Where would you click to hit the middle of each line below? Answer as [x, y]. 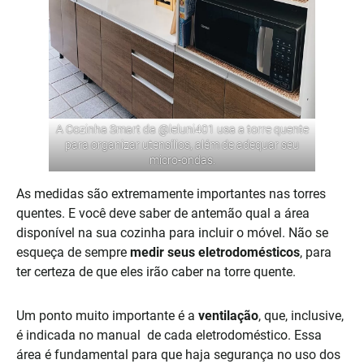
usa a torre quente [261, 129]
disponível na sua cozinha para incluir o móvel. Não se [172, 232]
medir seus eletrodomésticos [215, 252]
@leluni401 [186, 129]
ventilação [228, 315]
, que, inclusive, [301, 315]
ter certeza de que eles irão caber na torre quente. [156, 271]
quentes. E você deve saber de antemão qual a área [163, 213]
